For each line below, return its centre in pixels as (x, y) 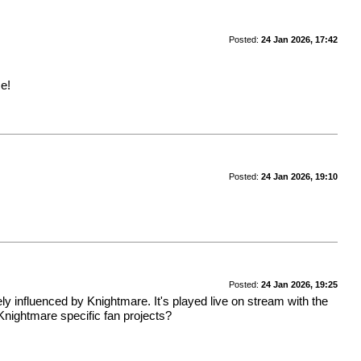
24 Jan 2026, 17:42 (299, 39)
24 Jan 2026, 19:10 (299, 176)
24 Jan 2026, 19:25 (299, 284)
